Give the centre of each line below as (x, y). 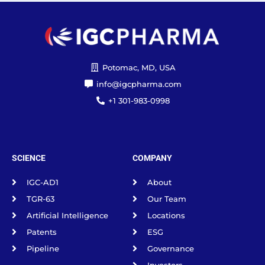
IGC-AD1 (43, 182)
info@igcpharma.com (139, 84)
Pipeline (43, 248)
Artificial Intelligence (67, 215)
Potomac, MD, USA (139, 67)
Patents (42, 232)
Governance (171, 248)
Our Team (167, 198)
